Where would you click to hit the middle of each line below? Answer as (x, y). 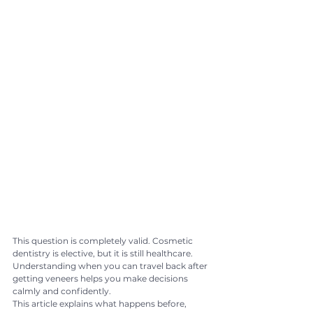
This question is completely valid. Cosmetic (104, 240)
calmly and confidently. (62, 291)
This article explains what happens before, (101, 303)
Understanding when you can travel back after (111, 265)
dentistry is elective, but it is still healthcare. (104, 253)
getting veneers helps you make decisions (101, 278)
